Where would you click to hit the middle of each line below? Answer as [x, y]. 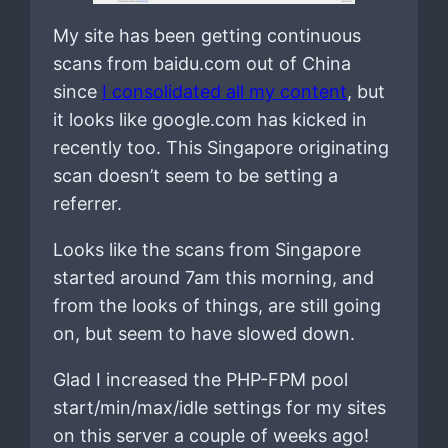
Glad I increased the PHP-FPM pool [200, 379]
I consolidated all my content [224, 91]
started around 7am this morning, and [213, 277]
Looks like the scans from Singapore [206, 249]
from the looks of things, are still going [216, 305]
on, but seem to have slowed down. [203, 333]
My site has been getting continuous [206, 35]
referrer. [87, 203]
